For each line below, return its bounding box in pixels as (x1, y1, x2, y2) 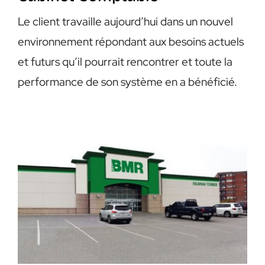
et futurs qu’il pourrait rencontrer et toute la (17, 54, 232, 70)
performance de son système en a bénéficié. (17, 75, 237, 90)
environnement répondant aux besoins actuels (17, 34, 244, 50)
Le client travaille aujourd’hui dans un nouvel (17, 14, 233, 30)
